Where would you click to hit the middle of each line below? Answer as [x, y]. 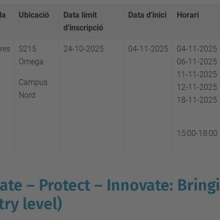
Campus [33, 82]
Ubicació [34, 15]
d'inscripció [83, 28]
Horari [188, 15]
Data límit [80, 15]
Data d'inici [147, 15]
